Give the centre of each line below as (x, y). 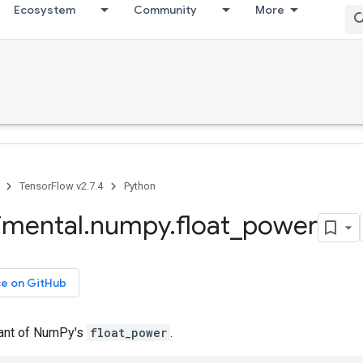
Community (165, 10)
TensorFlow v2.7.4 (61, 186)
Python (140, 186)
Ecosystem (45, 10)
